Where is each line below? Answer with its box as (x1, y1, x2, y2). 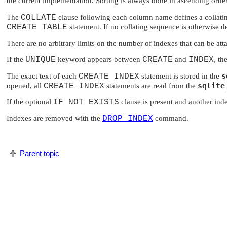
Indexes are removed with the (7, 114, 102, 123)
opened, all (7, 81, 44, 90)
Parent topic (20, 149, 59, 158)
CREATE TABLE (7, 22, 67, 32)
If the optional (7, 97, 53, 106)
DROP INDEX (102, 114, 153, 124)
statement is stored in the (139, 71, 221, 80)
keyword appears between (56, 55, 142, 64)
